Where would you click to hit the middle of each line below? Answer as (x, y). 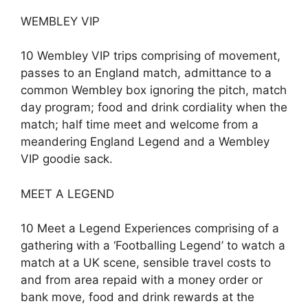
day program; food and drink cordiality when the (154, 107)
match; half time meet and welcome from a (140, 124)
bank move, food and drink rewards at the (137, 297)
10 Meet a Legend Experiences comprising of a (150, 228)
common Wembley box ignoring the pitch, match (154, 90)
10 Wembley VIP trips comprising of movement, (151, 56)
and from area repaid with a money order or (142, 280)
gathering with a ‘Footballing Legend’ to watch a (153, 245)
